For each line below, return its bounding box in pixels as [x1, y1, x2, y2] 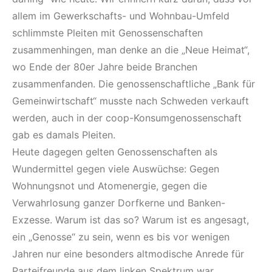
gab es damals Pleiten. [12, 128, 115, 141]
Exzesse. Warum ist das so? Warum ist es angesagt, [12, 213, 249, 226]
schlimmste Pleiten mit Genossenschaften [12, 26, 203, 39]
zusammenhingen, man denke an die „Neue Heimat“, [12, 43, 250, 56]
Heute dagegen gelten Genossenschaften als [12, 145, 217, 158]
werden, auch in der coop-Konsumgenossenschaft [12, 111, 242, 124]
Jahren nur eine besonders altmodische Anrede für [12, 247, 244, 260]
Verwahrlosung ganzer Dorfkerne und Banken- [12, 196, 225, 209]
